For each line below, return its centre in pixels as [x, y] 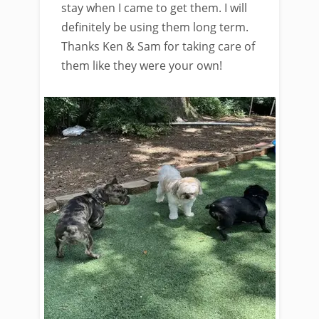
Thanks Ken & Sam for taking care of [158, 46]
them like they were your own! [142, 66]
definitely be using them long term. [155, 27]
